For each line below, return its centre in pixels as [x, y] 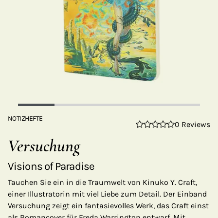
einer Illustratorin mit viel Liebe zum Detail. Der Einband [107, 194]
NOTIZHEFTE [25, 118]
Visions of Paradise [51, 166]
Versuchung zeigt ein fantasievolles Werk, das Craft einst [108, 206]
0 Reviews [192, 124]
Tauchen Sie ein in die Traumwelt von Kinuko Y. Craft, [102, 182]
